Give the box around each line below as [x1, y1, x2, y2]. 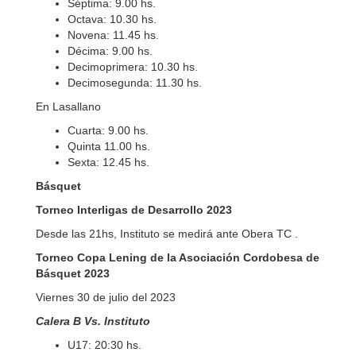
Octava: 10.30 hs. [68, 13, 157, 25]
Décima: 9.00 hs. [68, 44, 153, 57]
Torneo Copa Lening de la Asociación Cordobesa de [36, 251, 319, 264]
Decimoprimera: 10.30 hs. [68, 60, 198, 73]
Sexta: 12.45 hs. [68, 156, 149, 168]
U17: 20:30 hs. [68, 339, 141, 351]
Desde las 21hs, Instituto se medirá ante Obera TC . [36, 227, 298, 240]
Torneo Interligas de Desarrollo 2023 [36, 203, 232, 216]
